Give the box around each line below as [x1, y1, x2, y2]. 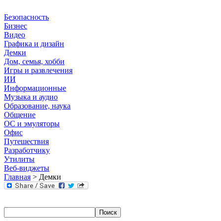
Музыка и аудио [4, 93, 58, 101]
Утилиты [4, 155, 35, 163]
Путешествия [4, 137, 49, 146]
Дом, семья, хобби [4, 57, 65, 66]
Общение [4, 110, 36, 119]
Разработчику [4, 146, 50, 154]
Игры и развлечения [4, 66, 73, 74]
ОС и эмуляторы [4, 119, 60, 128]
